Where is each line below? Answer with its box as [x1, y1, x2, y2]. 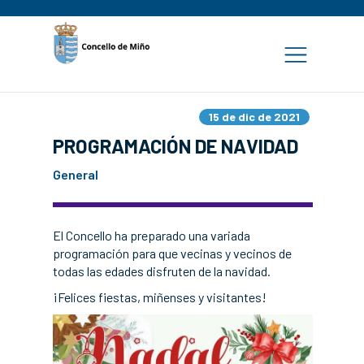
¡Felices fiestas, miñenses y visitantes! [53, 289, 266, 305]
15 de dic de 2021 [209, 110, 300, 123]
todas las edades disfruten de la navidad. [53, 263, 271, 279]
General [53, 167, 98, 182]
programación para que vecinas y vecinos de [53, 245, 292, 261]
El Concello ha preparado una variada [53, 227, 250, 243]
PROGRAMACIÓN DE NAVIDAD [53, 134, 298, 158]
